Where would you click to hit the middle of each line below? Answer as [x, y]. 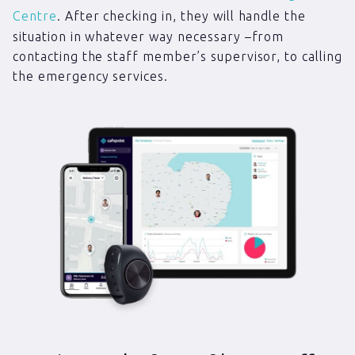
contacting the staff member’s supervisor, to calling [177, 57]
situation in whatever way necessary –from [149, 37]
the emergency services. [91, 76]
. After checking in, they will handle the [181, 16]
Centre [35, 16]
